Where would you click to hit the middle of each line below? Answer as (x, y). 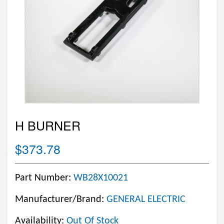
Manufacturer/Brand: (61, 199)
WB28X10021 (101, 178)
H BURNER (48, 125)
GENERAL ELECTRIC (146, 199)
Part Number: (44, 178)
